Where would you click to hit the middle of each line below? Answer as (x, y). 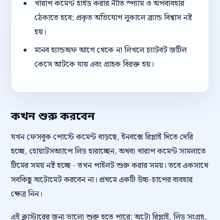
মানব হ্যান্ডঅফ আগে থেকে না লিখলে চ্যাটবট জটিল (110, 50)
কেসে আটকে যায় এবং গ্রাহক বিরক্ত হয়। (94, 65)
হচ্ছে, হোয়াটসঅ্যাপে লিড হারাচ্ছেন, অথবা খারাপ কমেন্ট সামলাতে (108, 151)
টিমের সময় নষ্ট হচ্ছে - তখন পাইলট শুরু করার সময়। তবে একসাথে (110, 166)
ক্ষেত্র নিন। (27, 194)
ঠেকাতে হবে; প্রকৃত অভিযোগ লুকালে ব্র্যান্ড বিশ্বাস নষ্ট (113, 18)
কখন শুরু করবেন (53, 117)
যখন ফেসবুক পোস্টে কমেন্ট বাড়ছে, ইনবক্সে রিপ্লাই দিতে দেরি (102, 137)
